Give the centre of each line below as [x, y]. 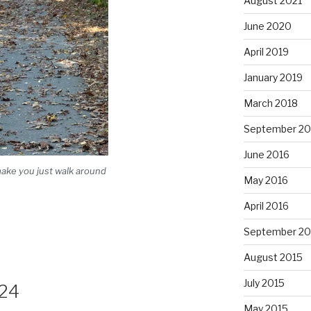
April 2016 [266, 205]
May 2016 [266, 180]
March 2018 [270, 103]
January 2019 [273, 77]
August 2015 [273, 257]
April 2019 [266, 51]
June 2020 [267, 26]
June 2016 [266, 154]
